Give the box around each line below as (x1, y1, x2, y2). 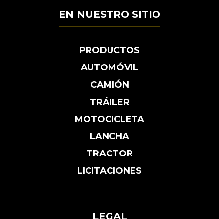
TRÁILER (89, 96, 130, 108)
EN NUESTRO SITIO (59, 8, 160, 20)
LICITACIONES (77, 165, 142, 176)
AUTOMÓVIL (81, 62, 138, 73)
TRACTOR (86, 148, 133, 159)
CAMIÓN (90, 79, 129, 90)
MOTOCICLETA (75, 113, 144, 125)
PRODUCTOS (79, 45, 140, 56)
